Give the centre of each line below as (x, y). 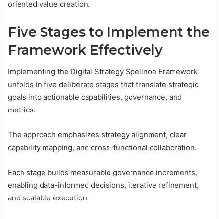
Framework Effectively (85, 50)
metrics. (22, 110)
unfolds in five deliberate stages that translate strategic (103, 85)
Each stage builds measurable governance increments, (102, 173)
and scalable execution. (48, 198)
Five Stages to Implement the (109, 32)
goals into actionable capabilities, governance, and (95, 97)
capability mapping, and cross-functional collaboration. (102, 148)
